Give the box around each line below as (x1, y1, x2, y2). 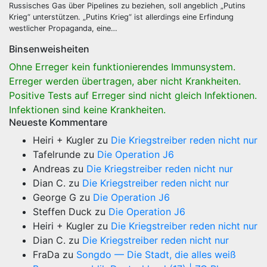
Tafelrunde (33, 148, 80, 160)
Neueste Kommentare (9, 116, 107, 128)
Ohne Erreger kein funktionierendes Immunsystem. (9, 61, 235, 73)
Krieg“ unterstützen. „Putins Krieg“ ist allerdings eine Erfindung (9, 13, 234, 21)
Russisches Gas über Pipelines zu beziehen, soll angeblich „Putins (9, 1, 246, 10)
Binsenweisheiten (9, 43, 89, 55)
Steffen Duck (33, 206, 92, 218)
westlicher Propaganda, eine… (9, 24, 117, 33)
